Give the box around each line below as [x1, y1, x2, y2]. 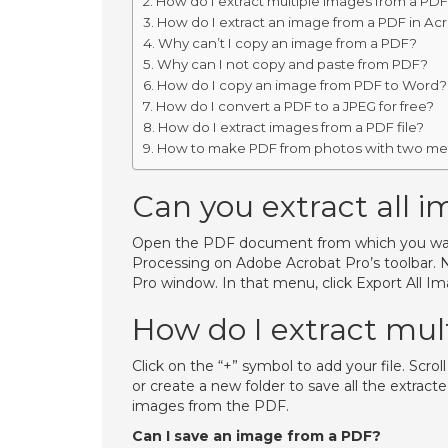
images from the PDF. [132, 397, 289, 415]
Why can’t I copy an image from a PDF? [157, 35, 417, 51]
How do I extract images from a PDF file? [157, 119, 424, 135]
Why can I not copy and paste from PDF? [156, 56, 428, 72]
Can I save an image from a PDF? [132, 427, 381, 445]
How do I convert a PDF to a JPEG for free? [155, 98, 434, 114]
